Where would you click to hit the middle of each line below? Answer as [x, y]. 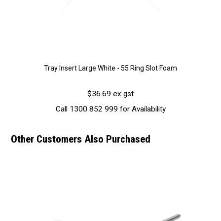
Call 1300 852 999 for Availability [110, 109]
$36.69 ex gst [110, 93]
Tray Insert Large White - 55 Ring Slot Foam [110, 68]
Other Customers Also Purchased [81, 139]
